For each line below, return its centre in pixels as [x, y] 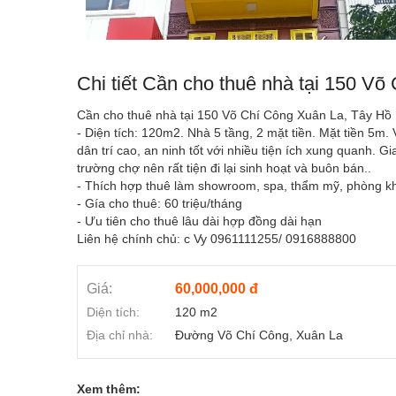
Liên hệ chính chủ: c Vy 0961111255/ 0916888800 [217, 238]
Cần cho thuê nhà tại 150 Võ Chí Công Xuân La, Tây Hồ [234, 114]
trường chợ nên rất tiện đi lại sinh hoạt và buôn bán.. [224, 168]
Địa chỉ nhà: [120, 335]
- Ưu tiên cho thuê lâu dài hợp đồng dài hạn [199, 221]
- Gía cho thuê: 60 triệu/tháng [160, 203]
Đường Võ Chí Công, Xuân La [259, 335]
